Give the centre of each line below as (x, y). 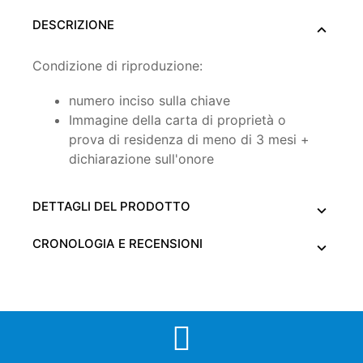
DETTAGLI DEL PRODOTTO (111, 206)
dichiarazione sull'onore (141, 158)
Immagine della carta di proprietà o (177, 120)
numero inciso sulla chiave (149, 100)
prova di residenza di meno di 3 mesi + (189, 139)
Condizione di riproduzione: (117, 65)
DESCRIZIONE (73, 24)
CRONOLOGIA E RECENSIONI (117, 243)
